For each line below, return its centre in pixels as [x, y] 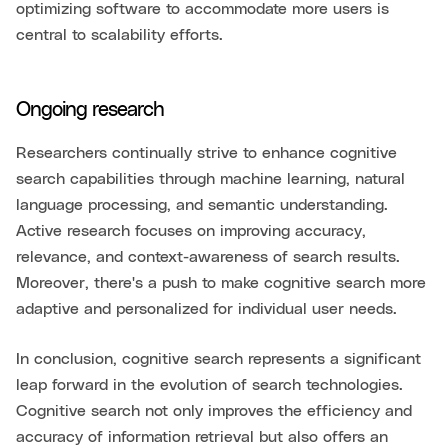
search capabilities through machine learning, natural [210, 178]
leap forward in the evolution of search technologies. [209, 384]
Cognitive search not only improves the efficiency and [214, 410]
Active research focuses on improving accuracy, [191, 230]
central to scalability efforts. [119, 34]
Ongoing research [90, 109]
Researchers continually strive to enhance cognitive [206, 152]
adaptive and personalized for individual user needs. [206, 308]
